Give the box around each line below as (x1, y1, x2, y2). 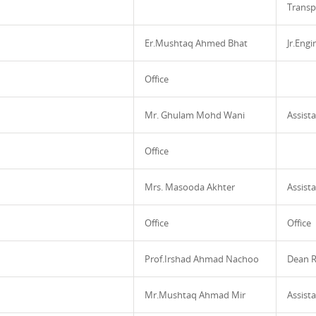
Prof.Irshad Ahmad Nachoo (145, 253, 259, 265)
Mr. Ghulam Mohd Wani (145, 109, 245, 121)
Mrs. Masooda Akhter (145, 181, 235, 193)
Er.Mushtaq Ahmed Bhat (145, 37, 248, 49)
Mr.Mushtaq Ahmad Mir (145, 288, 245, 301)
